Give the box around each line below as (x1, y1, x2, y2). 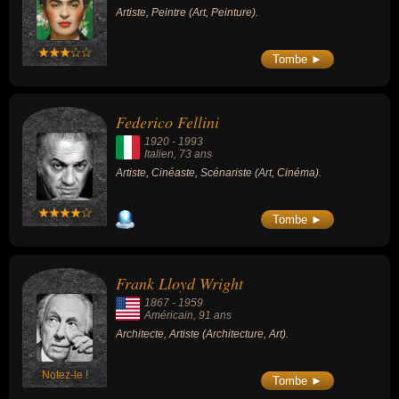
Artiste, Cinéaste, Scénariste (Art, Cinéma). (116, 167, 322, 180)
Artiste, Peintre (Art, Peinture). (116, 5, 258, 19)
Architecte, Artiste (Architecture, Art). (116, 327, 289, 340)
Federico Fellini (116, 111, 219, 134)
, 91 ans (193, 308, 232, 322)
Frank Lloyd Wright (116, 272, 243, 294)
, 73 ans (174, 148, 212, 161)
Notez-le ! (42, 368, 88, 381)
